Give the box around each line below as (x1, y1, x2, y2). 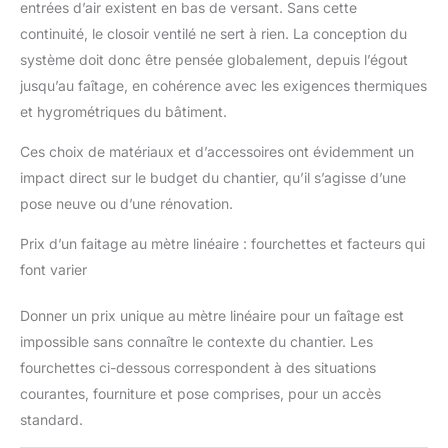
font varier (20, 261, 87, 279)
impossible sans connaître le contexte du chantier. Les (20, 333, 373, 351)
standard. (20, 411, 83, 429)
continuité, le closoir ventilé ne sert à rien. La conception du (20, 25, 407, 43)
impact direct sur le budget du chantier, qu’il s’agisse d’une (20, 169, 406, 187)
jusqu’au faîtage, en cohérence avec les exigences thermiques (20, 77, 427, 95)
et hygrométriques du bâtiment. (20, 103, 227, 121)
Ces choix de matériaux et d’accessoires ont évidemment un (20, 143, 414, 161)
